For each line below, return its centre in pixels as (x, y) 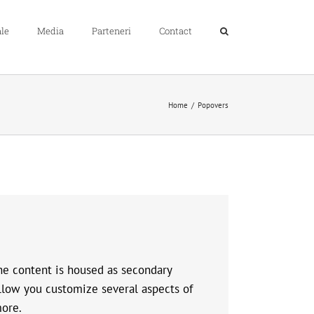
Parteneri (111, 31)
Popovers (213, 105)
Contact (176, 31)
